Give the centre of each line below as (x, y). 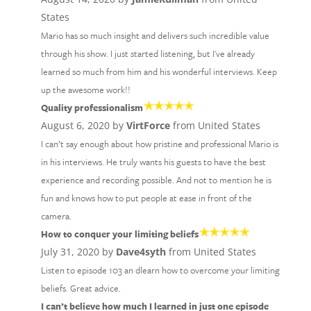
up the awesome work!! (85, 90)
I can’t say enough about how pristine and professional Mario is (159, 144)
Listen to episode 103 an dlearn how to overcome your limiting (160, 270)
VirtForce (148, 125)
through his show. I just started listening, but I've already (148, 53)
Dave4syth (141, 252)
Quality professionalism (92, 108)
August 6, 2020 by (83, 125)
